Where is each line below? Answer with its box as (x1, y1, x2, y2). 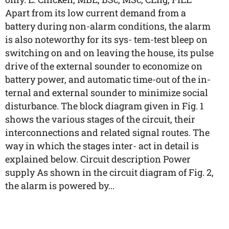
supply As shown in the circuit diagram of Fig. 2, (5, 166, 214, 178)
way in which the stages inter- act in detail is (5, 140, 199, 152)
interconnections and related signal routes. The (5, 126, 210, 139)
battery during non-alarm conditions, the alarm (5, 20, 211, 32)
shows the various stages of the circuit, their (5, 113, 195, 125)
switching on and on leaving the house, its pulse (5, 47, 214, 59)
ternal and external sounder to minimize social (5, 86, 208, 99)
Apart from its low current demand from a (5, 7, 186, 19)
